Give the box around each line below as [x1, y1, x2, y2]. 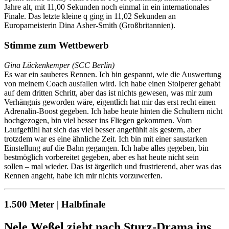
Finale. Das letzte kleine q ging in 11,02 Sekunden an [4, 12, 176, 21]
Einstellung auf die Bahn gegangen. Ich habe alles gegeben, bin [4, 143, 209, 152]
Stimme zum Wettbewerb [4, 39, 109, 51]
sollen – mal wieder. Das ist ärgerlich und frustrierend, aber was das [4, 162, 221, 171]
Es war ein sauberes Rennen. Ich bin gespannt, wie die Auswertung [4, 70, 221, 79]
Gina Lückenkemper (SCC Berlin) [4, 60, 114, 70]
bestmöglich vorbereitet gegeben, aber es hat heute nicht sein [4, 152, 199, 162]
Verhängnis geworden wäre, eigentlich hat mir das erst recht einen [4, 97, 216, 106]
